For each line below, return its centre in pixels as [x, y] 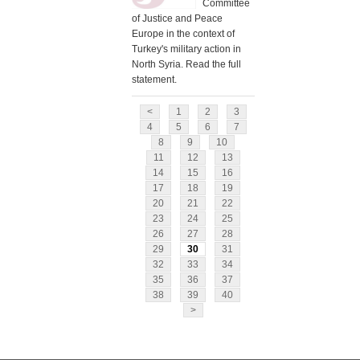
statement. [154, 79]
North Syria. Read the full [186, 64]
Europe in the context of [183, 33]
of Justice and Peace [177, 18]
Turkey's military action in [186, 49]
